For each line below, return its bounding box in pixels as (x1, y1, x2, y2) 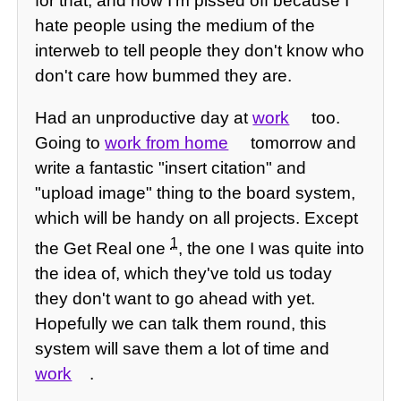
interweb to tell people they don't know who (35, 40, 365, 60)
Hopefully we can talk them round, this (35, 314, 328, 334)
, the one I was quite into (178, 239, 365, 259)
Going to (35, 133, 106, 153)
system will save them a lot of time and (35, 339, 330, 359)
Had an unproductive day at (35, 108, 253, 128)
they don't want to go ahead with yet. (35, 289, 316, 309)
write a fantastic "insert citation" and (35, 158, 307, 178)
